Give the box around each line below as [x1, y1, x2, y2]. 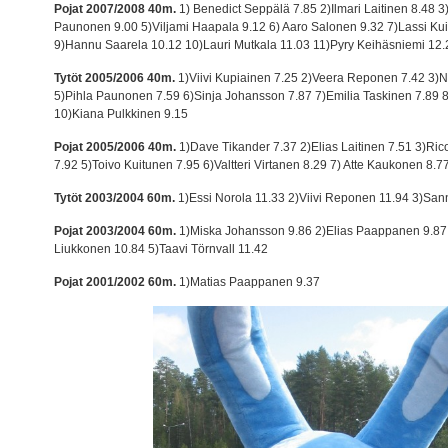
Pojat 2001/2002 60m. [54, 274, 177, 289]
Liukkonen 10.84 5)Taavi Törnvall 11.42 [54, 241, 269, 256]
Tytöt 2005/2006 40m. [54, 70, 176, 85]
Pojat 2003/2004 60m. [54, 223, 177, 238]
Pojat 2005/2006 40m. [54, 139, 177, 154]
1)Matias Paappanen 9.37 [176, 274, 321, 289]
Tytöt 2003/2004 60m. [54, 190, 176, 205]
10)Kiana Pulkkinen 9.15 [54, 106, 189, 121]
